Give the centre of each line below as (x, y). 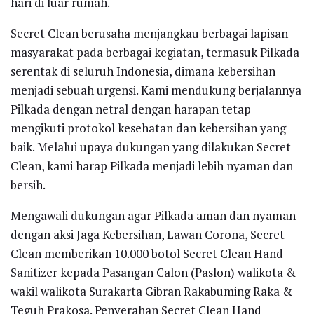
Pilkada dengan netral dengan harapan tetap (131, 109)
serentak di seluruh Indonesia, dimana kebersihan (143, 71)
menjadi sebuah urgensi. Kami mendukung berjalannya (156, 90)
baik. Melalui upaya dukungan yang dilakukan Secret (151, 146)
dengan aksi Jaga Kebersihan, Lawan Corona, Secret (148, 234)
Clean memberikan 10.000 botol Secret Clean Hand (147, 253)
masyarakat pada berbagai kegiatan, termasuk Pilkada (155, 52)
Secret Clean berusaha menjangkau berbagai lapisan (149, 33)
